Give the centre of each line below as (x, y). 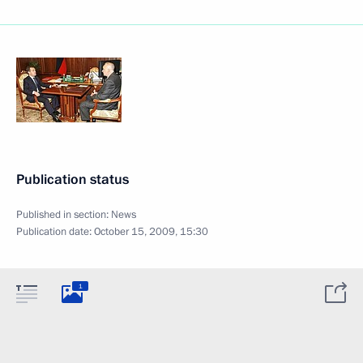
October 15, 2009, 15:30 (151, 232)
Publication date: (55, 232)
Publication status (73, 179)
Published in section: (64, 215)
